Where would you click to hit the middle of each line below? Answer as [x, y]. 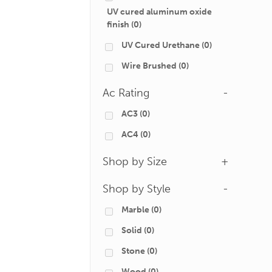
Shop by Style [137, 189]
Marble [135, 210]
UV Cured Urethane [161, 45]
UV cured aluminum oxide [159, 12]
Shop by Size [135, 161]
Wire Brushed [149, 66]
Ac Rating [126, 93]
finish [118, 25]
